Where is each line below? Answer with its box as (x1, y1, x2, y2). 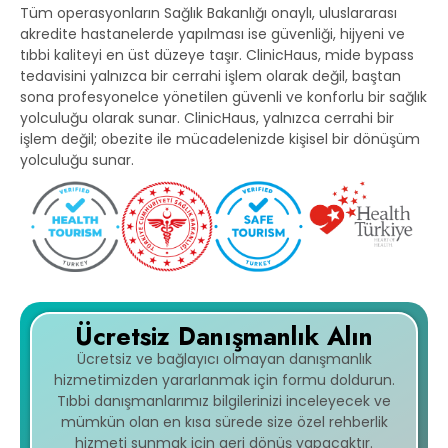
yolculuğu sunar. (20, 150, 134, 171)
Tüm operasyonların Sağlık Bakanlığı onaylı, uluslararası (20, 3, 397, 24)
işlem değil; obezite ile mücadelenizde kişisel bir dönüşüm (20, 129, 420, 150)
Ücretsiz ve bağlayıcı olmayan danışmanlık (76, 349, 372, 370)
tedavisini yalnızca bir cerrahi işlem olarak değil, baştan (20, 66, 401, 87)
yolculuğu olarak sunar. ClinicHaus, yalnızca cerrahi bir (20, 108, 394, 129)
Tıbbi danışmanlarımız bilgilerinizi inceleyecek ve (57, 391, 391, 412)
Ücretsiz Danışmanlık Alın (75, 318, 373, 355)
